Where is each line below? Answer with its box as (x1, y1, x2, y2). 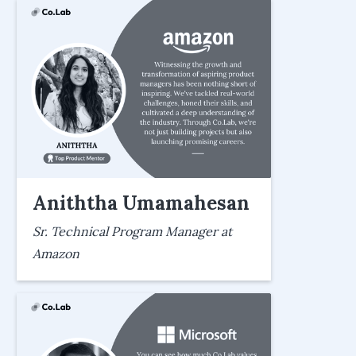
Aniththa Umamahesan (33, 190, 250, 215)
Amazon (33, 245, 79, 261)
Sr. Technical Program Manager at (33, 222, 232, 239)
